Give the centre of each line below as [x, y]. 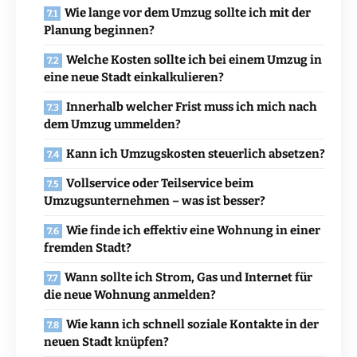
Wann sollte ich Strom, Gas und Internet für [188, 278]
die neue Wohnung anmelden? [130, 295]
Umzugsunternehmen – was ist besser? [155, 201]
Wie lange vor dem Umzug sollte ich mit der [188, 13]
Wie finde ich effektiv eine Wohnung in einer [193, 231]
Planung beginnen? [99, 31]
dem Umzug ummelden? [112, 125]
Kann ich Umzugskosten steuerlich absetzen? [196, 154]
